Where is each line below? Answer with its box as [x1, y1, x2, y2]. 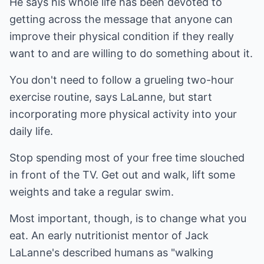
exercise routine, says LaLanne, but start [9, 91, 212, 103]
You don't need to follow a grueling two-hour [9, 74, 234, 86]
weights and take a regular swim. [9, 186, 174, 198]
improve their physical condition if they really [9, 30, 234, 42]
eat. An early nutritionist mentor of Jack [9, 229, 209, 242]
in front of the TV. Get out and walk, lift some [9, 169, 235, 181]
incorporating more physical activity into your [9, 108, 237, 120]
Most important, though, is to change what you [9, 212, 246, 225]
